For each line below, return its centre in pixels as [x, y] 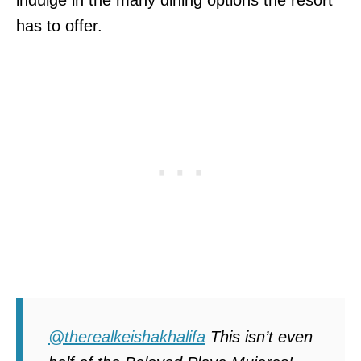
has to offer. [59, 25]
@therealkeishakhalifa [127, 336]
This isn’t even [259, 336]
